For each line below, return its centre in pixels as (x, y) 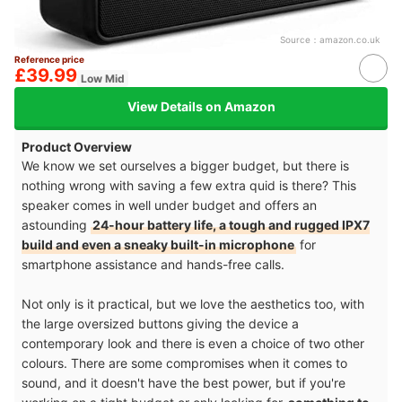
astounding (56, 224)
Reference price (49, 59)
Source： (300, 39)
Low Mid (103, 78)
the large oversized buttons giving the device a (160, 323)
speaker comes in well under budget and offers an (169, 205)
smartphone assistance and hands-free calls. (155, 264)
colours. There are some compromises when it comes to (184, 363)
